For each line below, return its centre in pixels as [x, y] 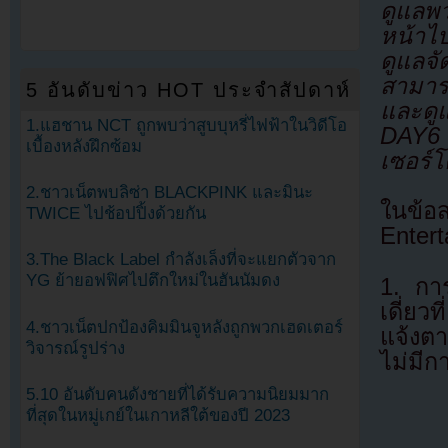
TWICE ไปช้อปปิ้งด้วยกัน [116, 214]
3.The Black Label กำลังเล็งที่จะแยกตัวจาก [181, 260]
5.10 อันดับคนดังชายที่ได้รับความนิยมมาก [177, 394]
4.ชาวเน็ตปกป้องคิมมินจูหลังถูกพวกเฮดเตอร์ [184, 327]
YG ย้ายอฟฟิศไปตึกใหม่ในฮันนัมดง [153, 281]
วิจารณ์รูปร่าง [75, 348]
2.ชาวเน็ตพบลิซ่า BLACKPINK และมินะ [169, 193]
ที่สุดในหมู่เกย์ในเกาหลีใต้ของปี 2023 [158, 415]
